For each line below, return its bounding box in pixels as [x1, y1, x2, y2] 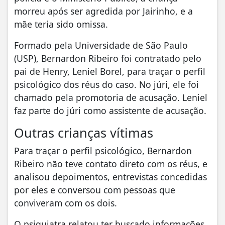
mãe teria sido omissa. [14, 18, 108, 31]
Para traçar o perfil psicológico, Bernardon [14, 145, 192, 157]
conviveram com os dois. [14, 197, 117, 209]
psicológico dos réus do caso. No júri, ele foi [14, 78, 199, 91]
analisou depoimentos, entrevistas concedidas [14, 171, 207, 183]
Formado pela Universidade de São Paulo [14, 39, 188, 52]
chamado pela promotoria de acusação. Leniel [14, 91, 207, 104]
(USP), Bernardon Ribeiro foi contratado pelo [14, 52, 201, 65]
